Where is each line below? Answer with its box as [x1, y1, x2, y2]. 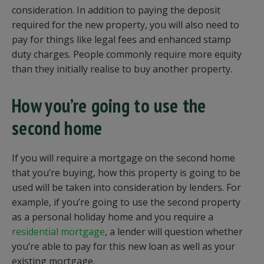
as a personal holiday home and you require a [12, 210, 213, 223]
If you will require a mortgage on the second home [12, 151, 235, 164]
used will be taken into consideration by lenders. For [12, 181, 241, 194]
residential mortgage [12, 225, 105, 238]
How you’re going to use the [12, 93, 206, 118]
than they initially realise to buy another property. [12, 62, 235, 75]
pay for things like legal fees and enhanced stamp [12, 33, 231, 46]
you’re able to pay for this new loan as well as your [12, 240, 235, 253]
